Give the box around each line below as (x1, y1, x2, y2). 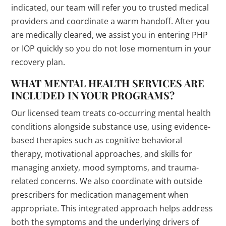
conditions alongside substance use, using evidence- (11, 121, 211, 133)
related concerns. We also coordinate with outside (11, 176, 203, 187)
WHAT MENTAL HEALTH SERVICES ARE (11, 76, 205, 90)
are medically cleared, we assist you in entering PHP (11, 29, 208, 41)
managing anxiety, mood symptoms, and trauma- (11, 162, 199, 174)
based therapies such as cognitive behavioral (11, 135, 183, 146)
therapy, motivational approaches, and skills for (11, 148, 193, 160)
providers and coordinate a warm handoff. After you (11, 16, 210, 27)
